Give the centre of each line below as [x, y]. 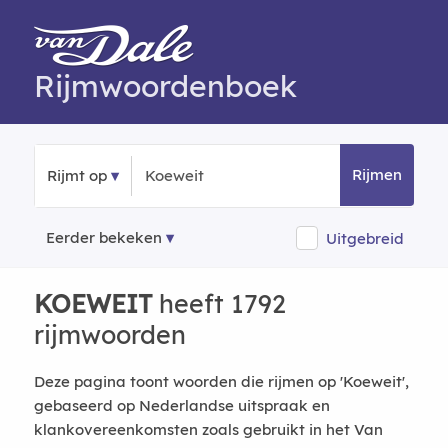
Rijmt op [76, 175]
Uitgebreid [365, 238]
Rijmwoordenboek [165, 86]
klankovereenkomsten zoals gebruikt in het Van [208, 429]
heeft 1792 [218, 303]
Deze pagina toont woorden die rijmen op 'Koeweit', [221, 381]
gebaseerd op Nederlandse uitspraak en [181, 405]
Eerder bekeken [103, 237]
